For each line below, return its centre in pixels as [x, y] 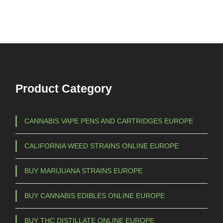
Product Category [63, 88]
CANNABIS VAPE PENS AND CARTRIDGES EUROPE [109, 121]
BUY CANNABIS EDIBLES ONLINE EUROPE [94, 195]
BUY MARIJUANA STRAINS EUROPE [83, 170]
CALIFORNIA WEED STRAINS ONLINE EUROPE [101, 146]
